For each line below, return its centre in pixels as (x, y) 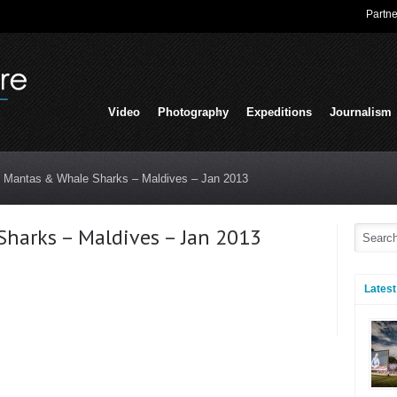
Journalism (361, 112)
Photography (193, 112)
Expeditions (279, 112)
